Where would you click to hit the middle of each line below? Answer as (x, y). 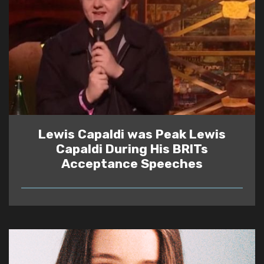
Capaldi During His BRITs (132, 149)
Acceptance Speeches (132, 164)
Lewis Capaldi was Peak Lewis (132, 134)
